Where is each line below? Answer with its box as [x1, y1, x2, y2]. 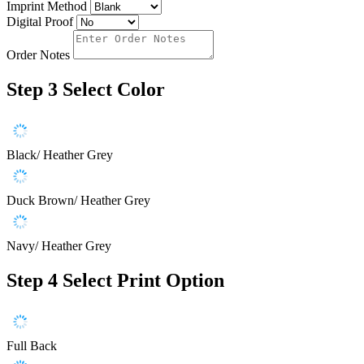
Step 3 [6, 79, 58, 101]
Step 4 [6, 270, 58, 292]
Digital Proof [6, 15, 73, 29]
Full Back [6, 339, 57, 353]
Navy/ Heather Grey [6, 239, 111, 253]
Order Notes [6, 48, 70, 63]
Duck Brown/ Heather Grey [6, 193, 150, 208]
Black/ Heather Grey [6, 148, 113, 162]
